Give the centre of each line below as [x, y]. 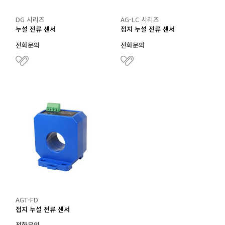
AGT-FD [27, 199]
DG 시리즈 [30, 20]
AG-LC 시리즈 [140, 20]
